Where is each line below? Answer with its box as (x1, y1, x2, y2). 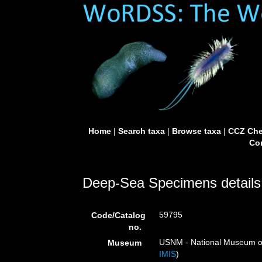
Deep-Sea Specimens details (82, 175, 261, 191)
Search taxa (118, 126, 165, 136)
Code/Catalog (91, 211, 146, 220)
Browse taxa (171, 126, 221, 136)
